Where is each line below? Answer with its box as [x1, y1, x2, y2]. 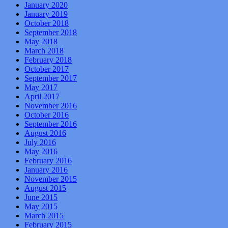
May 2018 [24, 37, 58, 46]
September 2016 [24, 120, 77, 129]
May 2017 [24, 83, 58, 92]
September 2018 [24, 28, 77, 37]
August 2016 [24, 129, 66, 138]
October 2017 [24, 65, 69, 74]
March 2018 [24, 46, 64, 55]
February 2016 [24, 156, 72, 165]
